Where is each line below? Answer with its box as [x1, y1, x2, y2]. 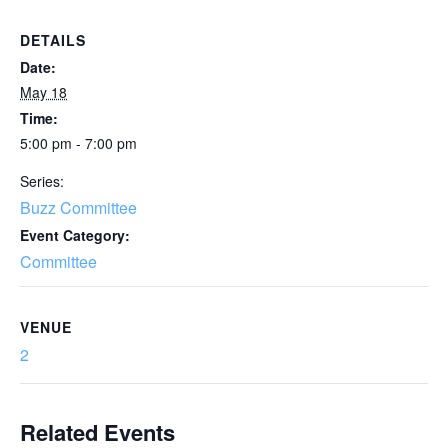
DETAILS [20, 30, 86, 50]
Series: [20, 171, 64, 191]
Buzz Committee [20, 196, 137, 219]
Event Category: [20, 225, 130, 245]
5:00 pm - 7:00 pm [20, 133, 137, 153]
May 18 [20, 82, 67, 102]
